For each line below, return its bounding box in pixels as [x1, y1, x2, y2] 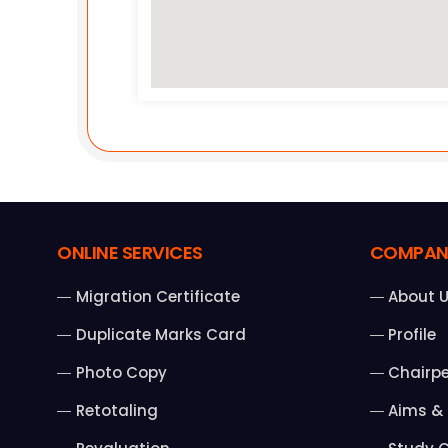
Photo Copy [75, 362, 167, 384]
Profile [388, 324, 436, 346]
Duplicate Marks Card [75, 324, 246, 346]
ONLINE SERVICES [57, 240, 203, 266]
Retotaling [75, 400, 158, 422]
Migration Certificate [75, 286, 240, 308]
